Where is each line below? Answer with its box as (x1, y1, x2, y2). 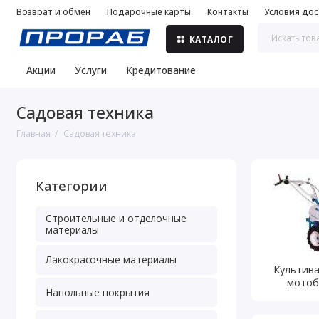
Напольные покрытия (45, 285, 150, 299)
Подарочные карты (106, 6, 191, 17)
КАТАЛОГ (189, 33, 233, 45)
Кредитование (126, 63, 197, 78)
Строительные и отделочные (45, 211, 187, 225)
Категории (36, 177, 108, 195)
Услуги (74, 63, 107, 78)
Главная (16, 127, 51, 140)
